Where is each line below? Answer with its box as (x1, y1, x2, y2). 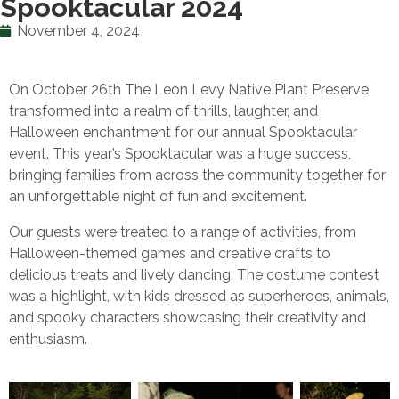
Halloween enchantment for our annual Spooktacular (9, 123, 357, 141)
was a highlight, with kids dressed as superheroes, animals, (9, 287, 389, 305)
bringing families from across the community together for (9, 166, 386, 183)
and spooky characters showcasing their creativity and (9, 308, 366, 326)
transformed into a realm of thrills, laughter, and (9, 102, 318, 119)
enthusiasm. (9, 330, 87, 347)
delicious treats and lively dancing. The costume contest (9, 265, 379, 283)
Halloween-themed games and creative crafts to (9, 244, 330, 262)
